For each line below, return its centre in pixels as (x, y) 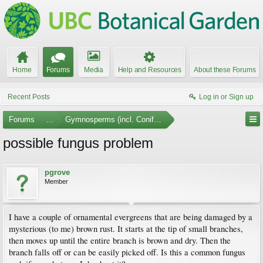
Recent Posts (29, 97)
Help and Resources (149, 70)
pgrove (57, 172)
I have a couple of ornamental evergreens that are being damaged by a (131, 217)
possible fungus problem (78, 143)
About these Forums (225, 70)
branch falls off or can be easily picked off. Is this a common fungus (127, 252)
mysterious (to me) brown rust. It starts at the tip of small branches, (126, 229)
